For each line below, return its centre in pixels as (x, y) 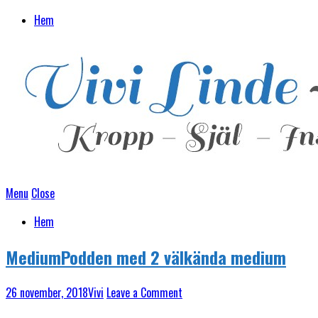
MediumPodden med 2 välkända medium (146, 257)
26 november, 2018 (47, 292)
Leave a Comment (144, 292)
